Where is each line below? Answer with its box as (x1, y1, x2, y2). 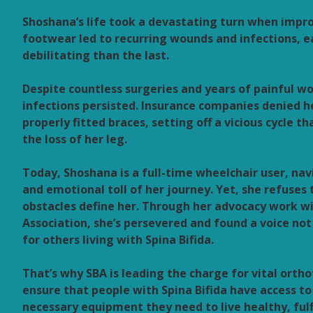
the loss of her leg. (22, 131, 127, 147)
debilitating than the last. (22, 48, 169, 63)
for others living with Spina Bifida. (22, 232, 214, 247)
